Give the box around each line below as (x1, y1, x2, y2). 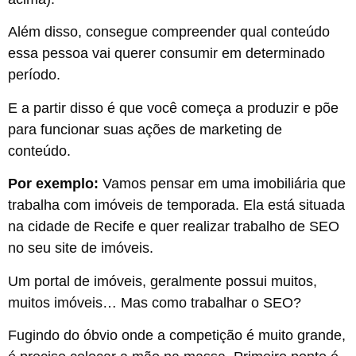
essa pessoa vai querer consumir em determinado (8, 45, 325, 62)
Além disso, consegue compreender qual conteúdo (8, 24, 330, 41)
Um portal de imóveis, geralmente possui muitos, (8, 273, 317, 289)
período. (8, 67, 60, 83)
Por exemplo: (8, 176, 99, 192)
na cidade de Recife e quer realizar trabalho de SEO (8, 219, 339, 235)
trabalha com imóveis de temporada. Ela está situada (8, 197, 345, 214)
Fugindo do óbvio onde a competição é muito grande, (8, 327, 346, 344)
